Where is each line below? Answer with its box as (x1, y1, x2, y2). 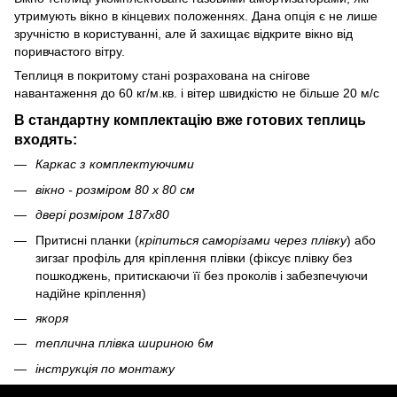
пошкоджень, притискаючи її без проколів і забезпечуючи (35, 268, 368, 283)
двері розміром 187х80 (35, 207, 169, 222)
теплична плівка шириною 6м (35, 336, 214, 351)
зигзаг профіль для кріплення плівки (35, 250, 245, 265)
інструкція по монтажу (35, 361, 175, 376)
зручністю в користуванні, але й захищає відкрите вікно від (14, 26, 353, 41)
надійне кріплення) (35, 285, 146, 300)
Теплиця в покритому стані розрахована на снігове (14, 67, 310, 82)
